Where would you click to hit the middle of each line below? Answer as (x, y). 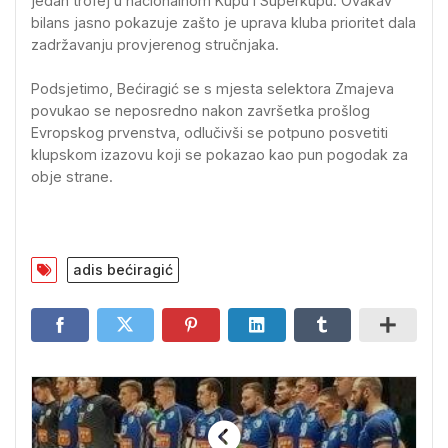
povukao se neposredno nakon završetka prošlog (200, 110)
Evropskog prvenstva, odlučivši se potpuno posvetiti (209, 132)
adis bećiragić (123, 270)
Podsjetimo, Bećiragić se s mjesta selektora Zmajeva (212, 88)
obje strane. (72, 176)
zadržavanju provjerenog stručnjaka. (155, 45)
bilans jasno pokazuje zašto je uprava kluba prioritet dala (223, 23)
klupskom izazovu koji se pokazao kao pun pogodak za (219, 154)
